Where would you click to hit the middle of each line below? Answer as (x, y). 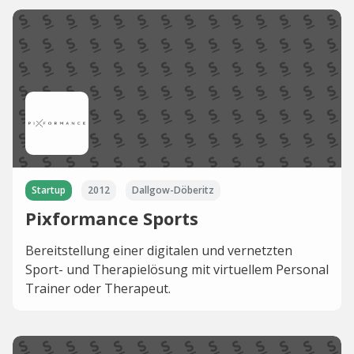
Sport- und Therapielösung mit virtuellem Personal (177, 270)
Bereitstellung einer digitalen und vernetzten (159, 251)
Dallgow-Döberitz (173, 190)
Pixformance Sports (112, 218)
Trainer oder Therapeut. (98, 289)
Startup (49, 190)
